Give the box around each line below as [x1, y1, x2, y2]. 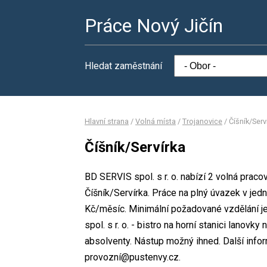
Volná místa [135, 117, 176, 126]
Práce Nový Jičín [85, 14, 223, 37]
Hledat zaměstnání [85, 60, 162, 72]
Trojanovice [182, 117, 222, 126]
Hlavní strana [85, 117, 129, 126]
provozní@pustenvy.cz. [85, 251, 181, 263]
